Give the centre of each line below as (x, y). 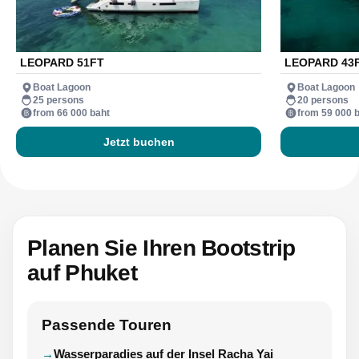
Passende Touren (107, 325)
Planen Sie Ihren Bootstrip (161, 248)
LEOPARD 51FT (62, 63)
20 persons (323, 100)
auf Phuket (83, 273)
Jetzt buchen (139, 142)
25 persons (58, 100)
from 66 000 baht (71, 113)
